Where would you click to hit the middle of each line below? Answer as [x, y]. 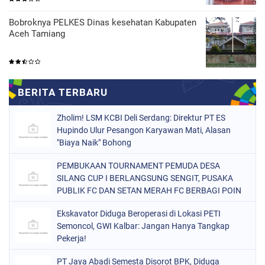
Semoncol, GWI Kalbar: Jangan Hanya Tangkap [143, 226]
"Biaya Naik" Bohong [94, 142]
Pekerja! [72, 238]
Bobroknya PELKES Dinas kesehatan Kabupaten [103, 22]
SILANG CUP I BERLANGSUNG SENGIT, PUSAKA [145, 178]
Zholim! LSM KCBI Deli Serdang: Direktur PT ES [141, 117]
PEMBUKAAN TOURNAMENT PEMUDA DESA [138, 165]
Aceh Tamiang [37, 33]
